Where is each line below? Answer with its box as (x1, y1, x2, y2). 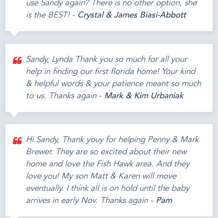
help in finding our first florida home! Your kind (26, 67, 196, 76)
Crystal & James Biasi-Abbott (77, 11, 186, 20)
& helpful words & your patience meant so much (26, 79, 201, 88)
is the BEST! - (26, 11, 78, 20)
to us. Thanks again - (26, 91, 105, 100)
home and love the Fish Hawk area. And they (26, 160, 190, 169)
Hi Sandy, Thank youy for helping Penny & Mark (26, 136, 199, 145)
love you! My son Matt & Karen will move (26, 172, 177, 181)
